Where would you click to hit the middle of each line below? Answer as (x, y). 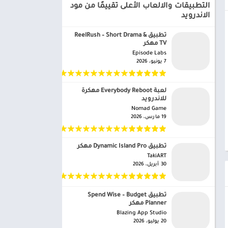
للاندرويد (154, 99)
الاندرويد (195, 16)
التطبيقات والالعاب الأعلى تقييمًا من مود (140, 7)
